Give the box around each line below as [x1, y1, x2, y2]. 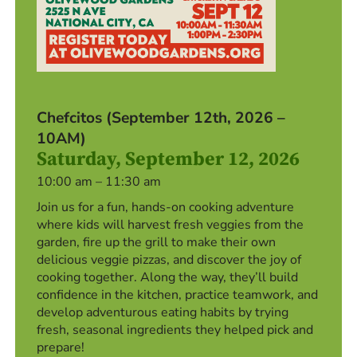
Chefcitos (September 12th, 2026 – [37, 108, 286, 129]
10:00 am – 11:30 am [37, 173, 162, 191]
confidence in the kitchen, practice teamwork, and [37, 286, 319, 304]
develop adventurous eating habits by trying [37, 304, 289, 322]
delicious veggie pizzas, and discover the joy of [37, 251, 302, 269]
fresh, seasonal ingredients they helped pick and [37, 321, 314, 339]
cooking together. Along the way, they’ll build [37, 269, 299, 287]
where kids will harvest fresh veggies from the [37, 216, 304, 234]
